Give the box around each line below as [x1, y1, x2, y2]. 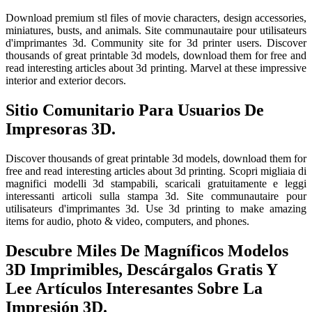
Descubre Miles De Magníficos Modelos [6, 241, 288, 260]
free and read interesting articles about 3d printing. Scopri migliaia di [6, 165, 306, 178]
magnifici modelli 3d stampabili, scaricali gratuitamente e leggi [6, 178, 306, 190]
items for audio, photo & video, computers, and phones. [6, 215, 249, 228]
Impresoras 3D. [6, 120, 116, 139]
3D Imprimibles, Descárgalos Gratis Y [6, 260, 277, 279]
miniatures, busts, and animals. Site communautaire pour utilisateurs [6, 24, 306, 37]
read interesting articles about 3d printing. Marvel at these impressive [6, 62, 306, 75]
